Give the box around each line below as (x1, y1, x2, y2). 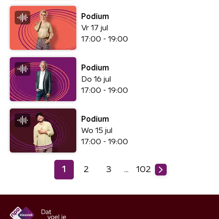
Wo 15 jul (81, 126, 112, 134)
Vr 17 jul (81, 23, 108, 32)
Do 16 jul (81, 75, 111, 83)
